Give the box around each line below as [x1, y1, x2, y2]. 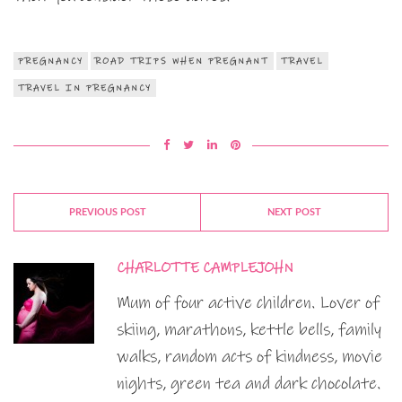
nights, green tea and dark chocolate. [117, 373, 380, 395]
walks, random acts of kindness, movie [117, 346, 382, 368]
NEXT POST [267, 207, 321, 218]
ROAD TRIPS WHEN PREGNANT [95, 56, 269, 67]
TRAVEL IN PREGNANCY [18, 83, 152, 94]
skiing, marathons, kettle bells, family [117, 319, 381, 341]
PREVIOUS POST [68, 207, 146, 218]
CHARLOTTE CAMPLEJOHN [117, 258, 293, 277]
